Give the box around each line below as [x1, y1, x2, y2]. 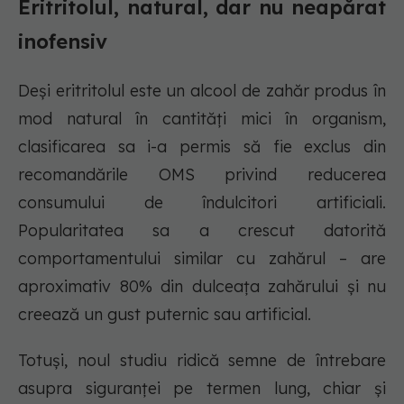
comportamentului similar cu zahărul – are [18, 248, 386, 270]
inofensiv [18, 29, 107, 55]
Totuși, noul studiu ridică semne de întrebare [18, 350, 386, 372]
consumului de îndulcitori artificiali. [18, 192, 386, 214]
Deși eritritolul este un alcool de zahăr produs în [18, 80, 386, 102]
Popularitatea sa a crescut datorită [18, 220, 386, 242]
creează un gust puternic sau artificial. [18, 304, 311, 326]
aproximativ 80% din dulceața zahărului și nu [18, 276, 386, 298]
